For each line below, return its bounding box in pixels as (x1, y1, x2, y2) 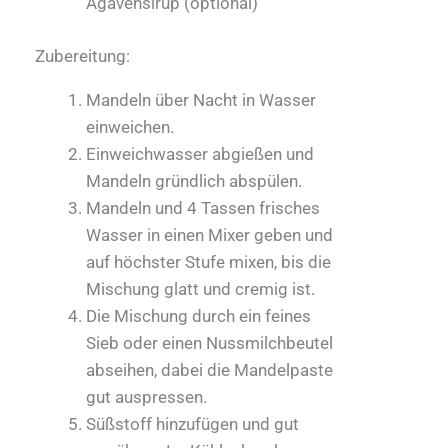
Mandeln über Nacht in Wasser (86, 89, 316, 110)
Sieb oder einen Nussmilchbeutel (86, 332, 333, 353)
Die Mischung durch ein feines (86, 305, 311, 326)
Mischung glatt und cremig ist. (86, 278, 315, 299)
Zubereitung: (35, 45, 130, 66)
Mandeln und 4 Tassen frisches (86, 197, 320, 218)
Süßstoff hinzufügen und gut (86, 413, 299, 434)
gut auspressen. (86, 386, 207, 407)
